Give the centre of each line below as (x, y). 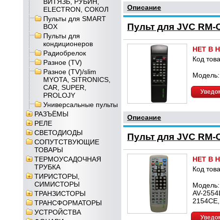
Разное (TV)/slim (70, 72)
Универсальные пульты (81, 105)
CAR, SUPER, (65, 87)
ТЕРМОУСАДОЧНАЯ (68, 159)
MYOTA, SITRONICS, (77, 80)
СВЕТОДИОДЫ (58, 133)
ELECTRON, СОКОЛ (76, 9)
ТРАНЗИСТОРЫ (60, 193)
